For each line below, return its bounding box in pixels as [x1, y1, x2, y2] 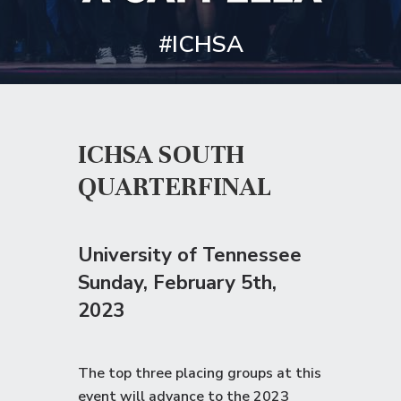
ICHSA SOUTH [78, 137, 245, 171]
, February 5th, [143, 269, 277, 296]
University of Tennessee [78, 242, 307, 269]
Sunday [78, 269, 143, 296]
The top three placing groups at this [78, 363, 321, 383]
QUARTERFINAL [78, 170, 271, 203]
